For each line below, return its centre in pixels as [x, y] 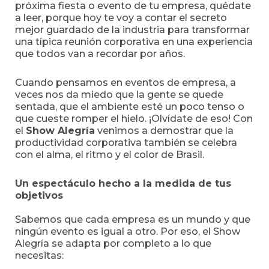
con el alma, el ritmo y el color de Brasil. [110, 155]
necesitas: [39, 255]
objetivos [39, 195]
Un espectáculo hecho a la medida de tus [123, 183]
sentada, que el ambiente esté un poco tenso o [130, 107]
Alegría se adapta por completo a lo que [113, 243]
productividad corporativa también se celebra [126, 143]
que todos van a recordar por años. [100, 54]
